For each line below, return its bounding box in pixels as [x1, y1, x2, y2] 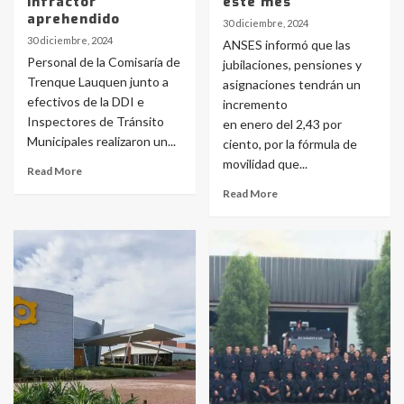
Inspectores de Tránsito [27, 114, 164, 129]
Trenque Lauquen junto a [27, 74, 169, 89]
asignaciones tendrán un [222, 77, 361, 92]
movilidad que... [222, 156, 308, 171]
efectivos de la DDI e [27, 94, 144, 109]
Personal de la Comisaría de [27, 54, 180, 69]
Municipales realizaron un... [27, 133, 176, 149]
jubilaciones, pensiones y [222, 57, 362, 72]
